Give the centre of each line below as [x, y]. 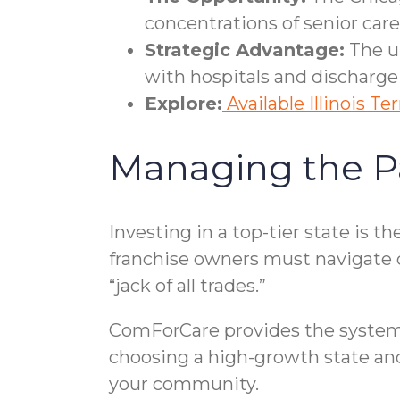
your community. [184, 383]
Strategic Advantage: [245, 50]
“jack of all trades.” [187, 285]
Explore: [183, 103]
